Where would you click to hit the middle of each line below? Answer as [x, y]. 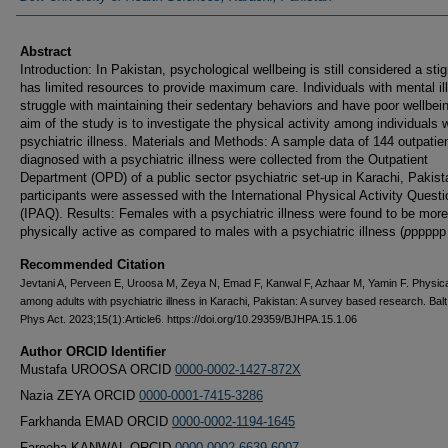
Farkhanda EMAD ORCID [96, 422]
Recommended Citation [92, 265]
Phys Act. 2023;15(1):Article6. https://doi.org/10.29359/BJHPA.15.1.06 [188, 319]
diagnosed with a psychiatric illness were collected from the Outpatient [224, 160]
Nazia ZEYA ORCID [79, 396]
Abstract [45, 52]
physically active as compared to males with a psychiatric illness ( [212, 232]
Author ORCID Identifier [93, 352]
